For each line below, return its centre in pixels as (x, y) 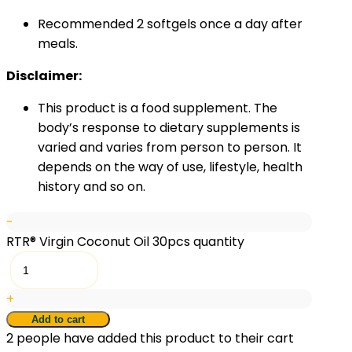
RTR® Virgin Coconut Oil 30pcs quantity (125, 241)
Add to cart (58, 319)
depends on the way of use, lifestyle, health (170, 167)
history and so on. (92, 187)
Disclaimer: (44, 76)
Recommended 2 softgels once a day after (170, 24)
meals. (58, 44)
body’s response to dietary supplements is (169, 128)
